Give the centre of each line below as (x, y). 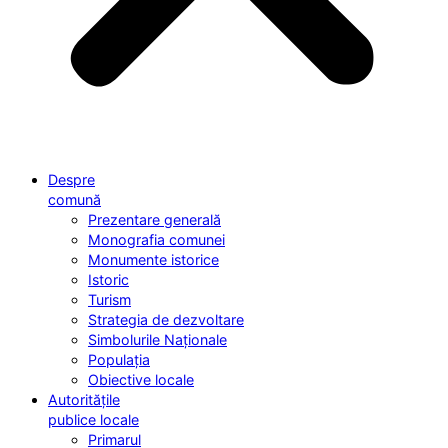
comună (74, 199)
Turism (109, 299)
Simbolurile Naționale (157, 339)
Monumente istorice (153, 259)
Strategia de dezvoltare (166, 319)
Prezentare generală (154, 219)
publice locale (93, 419)
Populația (119, 359)
